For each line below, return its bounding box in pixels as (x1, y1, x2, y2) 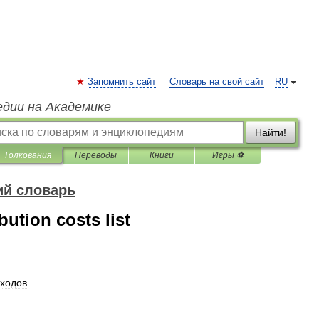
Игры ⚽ (212, 150, 244, 160)
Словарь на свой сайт (169, 77, 264, 87)
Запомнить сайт (88, 77, 156, 87)
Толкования (4, 150, 51, 160)
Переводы (74, 150, 117, 160)
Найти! (255, 127, 286, 138)
